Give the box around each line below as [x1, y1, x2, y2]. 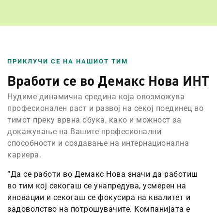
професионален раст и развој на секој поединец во [7, 104, 203, 113]
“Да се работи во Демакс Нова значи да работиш [7, 170, 198, 179]
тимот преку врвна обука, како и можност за [7, 115, 181, 125]
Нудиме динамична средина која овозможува [7, 92, 185, 102]
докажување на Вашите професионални [7, 127, 161, 137]
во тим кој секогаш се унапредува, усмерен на [7, 181, 186, 191]
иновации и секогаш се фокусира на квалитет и [7, 193, 190, 202]
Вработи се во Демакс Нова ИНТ [7, 72, 209, 90]
